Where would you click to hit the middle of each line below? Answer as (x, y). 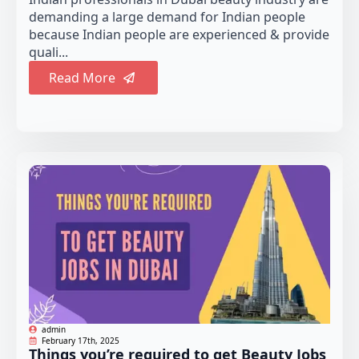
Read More (82, 78)
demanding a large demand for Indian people (167, 17)
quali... (48, 52)
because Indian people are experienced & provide (179, 35)
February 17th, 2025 (81, 340)
